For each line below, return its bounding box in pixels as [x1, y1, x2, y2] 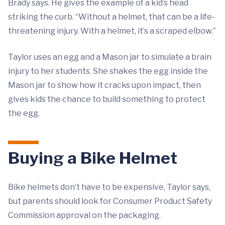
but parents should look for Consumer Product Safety [8, 196, 212, 206]
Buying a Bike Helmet [8, 148, 177, 168]
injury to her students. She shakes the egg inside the [8, 66, 208, 76]
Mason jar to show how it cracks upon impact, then [8, 80, 201, 90]
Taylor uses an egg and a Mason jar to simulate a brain [8, 52, 211, 62]
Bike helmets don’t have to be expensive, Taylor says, [8, 182, 210, 192]
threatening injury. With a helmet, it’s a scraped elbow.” [8, 26, 216, 36]
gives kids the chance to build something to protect [8, 94, 205, 104]
